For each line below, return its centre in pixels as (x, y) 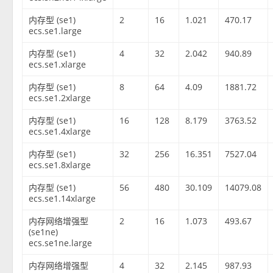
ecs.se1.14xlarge (62, 199)
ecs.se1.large (55, 31)
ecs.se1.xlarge (58, 65)
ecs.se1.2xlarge (60, 98)
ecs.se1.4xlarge (60, 132)
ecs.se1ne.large (61, 243)
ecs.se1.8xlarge (60, 165)
